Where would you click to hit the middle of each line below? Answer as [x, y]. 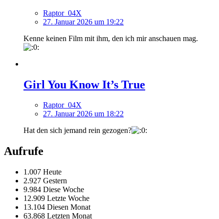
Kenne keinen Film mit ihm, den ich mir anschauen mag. [111, 38]
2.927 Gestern [45, 181]
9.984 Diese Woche [54, 190]
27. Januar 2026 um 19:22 [83, 22]
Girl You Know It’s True [84, 84]
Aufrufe [24, 151]
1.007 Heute [43, 172]
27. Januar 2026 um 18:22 [83, 114]
